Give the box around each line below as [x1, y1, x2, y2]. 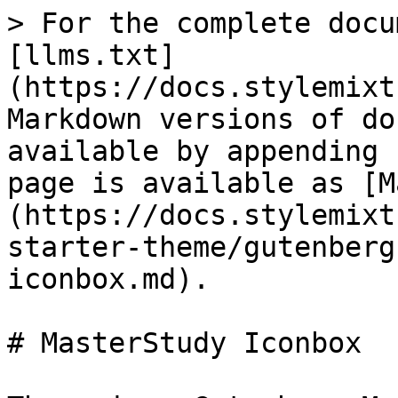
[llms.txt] [7, 39, 176, 71]
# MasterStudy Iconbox [7, 327, 362, 359]
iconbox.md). [7, 263, 210, 295]
